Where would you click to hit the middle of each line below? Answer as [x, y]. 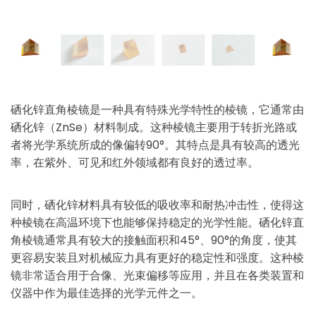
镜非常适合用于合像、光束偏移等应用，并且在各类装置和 [157, 276]
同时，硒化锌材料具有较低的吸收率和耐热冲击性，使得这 [157, 205]
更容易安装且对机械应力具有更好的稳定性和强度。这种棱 [157, 258]
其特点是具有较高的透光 [238, 145]
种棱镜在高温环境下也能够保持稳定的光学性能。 [135, 223]
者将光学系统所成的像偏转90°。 [93, 145]
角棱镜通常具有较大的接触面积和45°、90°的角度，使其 [154, 241]
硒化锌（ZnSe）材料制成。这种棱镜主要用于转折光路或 [154, 128]
